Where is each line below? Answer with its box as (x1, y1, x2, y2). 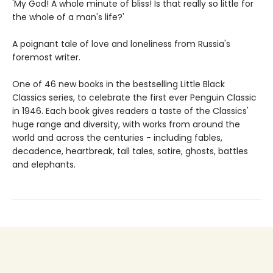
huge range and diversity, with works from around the (12, 118, 240, 130)
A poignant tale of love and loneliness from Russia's (12, 37, 230, 50)
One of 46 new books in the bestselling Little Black (12, 77, 225, 90)
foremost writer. (12, 51, 80, 63)
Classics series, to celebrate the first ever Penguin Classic (12, 91, 257, 104)
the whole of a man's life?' (12, 10, 124, 23)
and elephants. (12, 158, 76, 171)
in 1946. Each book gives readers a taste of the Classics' (12, 104, 249, 117)
